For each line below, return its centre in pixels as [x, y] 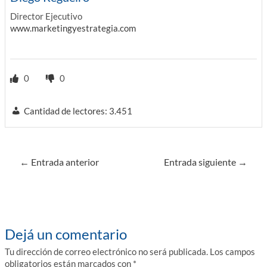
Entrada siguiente [201, 162]
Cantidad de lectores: [65, 111]
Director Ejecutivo [46, 16]
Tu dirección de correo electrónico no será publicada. [106, 252]
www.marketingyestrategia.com [73, 28]
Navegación [27, 156]
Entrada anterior [64, 162]
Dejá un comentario [66, 235]
